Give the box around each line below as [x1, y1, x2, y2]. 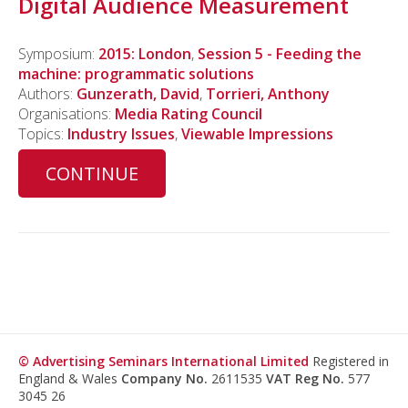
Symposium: [18, 44, 98, 65]
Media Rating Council [115, 104, 262, 125]
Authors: [18, 84, 76, 105]
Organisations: [18, 104, 115, 125]
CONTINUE [46, 160, 138, 186]
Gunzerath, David [76, 84, 199, 105]
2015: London [98, 44, 191, 65]
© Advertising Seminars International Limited [18, 352, 309, 371]
